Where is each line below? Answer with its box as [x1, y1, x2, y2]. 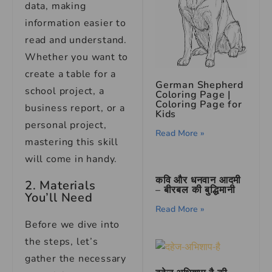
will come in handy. [25, 152, 118, 166]
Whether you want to [25, 50, 129, 64]
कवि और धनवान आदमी [155, 173, 242, 187]
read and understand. [25, 33, 127, 47]
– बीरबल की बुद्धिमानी [155, 183, 236, 197]
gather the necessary [25, 252, 127, 265]
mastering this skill [25, 135, 119, 149]
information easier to [25, 16, 126, 30]
